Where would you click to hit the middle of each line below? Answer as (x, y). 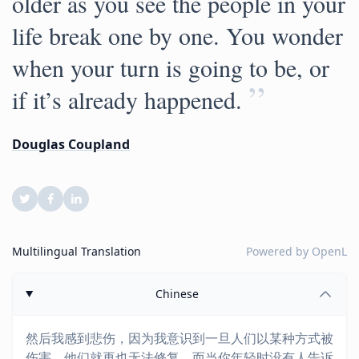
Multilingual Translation (77, 251)
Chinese (177, 294)
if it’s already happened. (127, 99)
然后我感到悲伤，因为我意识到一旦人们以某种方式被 (179, 338)
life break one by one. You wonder (177, 35)
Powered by (279, 251)
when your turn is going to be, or (171, 67)
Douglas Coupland (71, 144)
